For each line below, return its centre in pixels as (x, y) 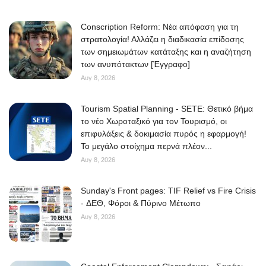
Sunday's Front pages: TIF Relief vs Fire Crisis (168, 191)
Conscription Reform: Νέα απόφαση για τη (160, 27)
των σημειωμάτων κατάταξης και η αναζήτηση (166, 52)
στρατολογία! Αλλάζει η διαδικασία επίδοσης (162, 39)
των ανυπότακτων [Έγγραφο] (135, 64)
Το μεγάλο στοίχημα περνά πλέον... (146, 146)
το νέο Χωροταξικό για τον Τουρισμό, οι (154, 121)
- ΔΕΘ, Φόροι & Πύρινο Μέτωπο (141, 203)
